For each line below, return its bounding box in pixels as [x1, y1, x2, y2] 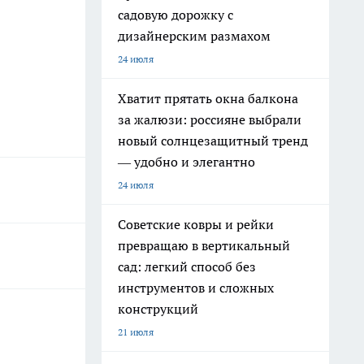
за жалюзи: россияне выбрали [118, 111, 301, 128]
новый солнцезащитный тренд [118, 132, 308, 149]
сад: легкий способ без [118, 258, 256, 275]
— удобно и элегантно [118, 154, 255, 170]
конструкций [118, 301, 198, 317]
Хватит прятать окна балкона [118, 90, 298, 106]
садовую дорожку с [118, 6, 233, 23]
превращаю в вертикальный [118, 237, 290, 253]
